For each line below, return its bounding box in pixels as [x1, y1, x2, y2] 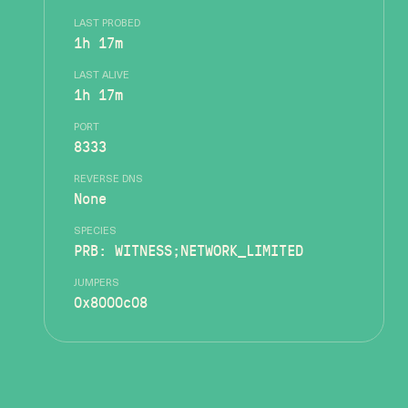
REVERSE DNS [74, 175, 143, 185]
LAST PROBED [74, 19, 140, 29]
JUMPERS [74, 279, 119, 289]
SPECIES [74, 227, 117, 237]
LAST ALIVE [74, 71, 129, 81]
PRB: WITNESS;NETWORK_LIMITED [74, 240, 303, 260]
